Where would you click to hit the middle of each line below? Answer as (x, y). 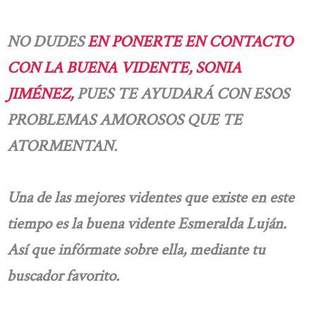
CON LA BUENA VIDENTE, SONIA (124, 67)
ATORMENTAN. (62, 146)
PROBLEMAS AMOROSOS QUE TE (124, 120)
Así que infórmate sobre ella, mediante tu (136, 250)
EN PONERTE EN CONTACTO (190, 41)
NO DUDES (47, 41)
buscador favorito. (63, 276)
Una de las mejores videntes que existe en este (151, 197)
